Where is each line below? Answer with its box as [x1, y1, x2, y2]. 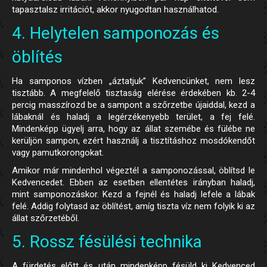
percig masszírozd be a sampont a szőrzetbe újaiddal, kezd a [12, 100, 255, 111]
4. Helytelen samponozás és [12, 23, 219, 44]
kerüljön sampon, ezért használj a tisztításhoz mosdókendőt [12, 135, 255, 147]
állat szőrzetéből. [12, 213, 79, 224]
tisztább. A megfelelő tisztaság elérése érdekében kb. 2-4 [12, 88, 255, 99]
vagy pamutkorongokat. [12, 147, 104, 159]
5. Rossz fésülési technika [12, 232, 202, 252]
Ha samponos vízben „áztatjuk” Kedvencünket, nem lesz [12, 76, 255, 87]
